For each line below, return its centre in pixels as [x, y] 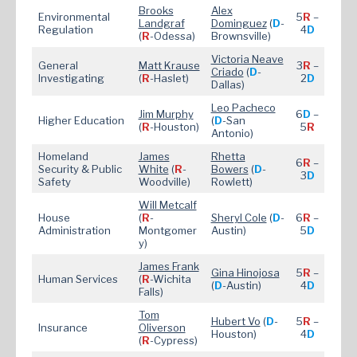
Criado [227, 72]
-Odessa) [172, 36]
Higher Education [81, 121]
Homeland [63, 157]
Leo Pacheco [243, 108]
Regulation [65, 30]
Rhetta [228, 157]
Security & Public [80, 169]
